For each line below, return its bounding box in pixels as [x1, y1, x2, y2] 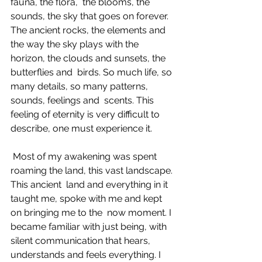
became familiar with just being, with [11, 221, 169, 232]
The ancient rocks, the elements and [11, 25, 170, 36]
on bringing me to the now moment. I [11, 207, 174, 218]
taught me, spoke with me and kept [11, 193, 164, 204]
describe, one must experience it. [11, 123, 154, 134]
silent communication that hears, [11, 235, 155, 246]
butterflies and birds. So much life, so [11, 67, 174, 78]
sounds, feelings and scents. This [11, 95, 156, 106]
